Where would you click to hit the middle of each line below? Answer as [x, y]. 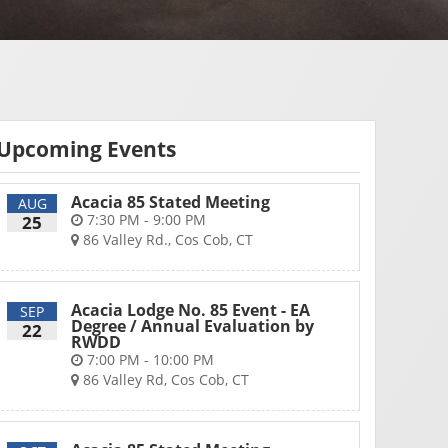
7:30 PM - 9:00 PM [144, 219]
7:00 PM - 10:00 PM [148, 359]
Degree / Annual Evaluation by [192, 326]
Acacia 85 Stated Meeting [170, 202]
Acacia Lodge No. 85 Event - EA [190, 310]
